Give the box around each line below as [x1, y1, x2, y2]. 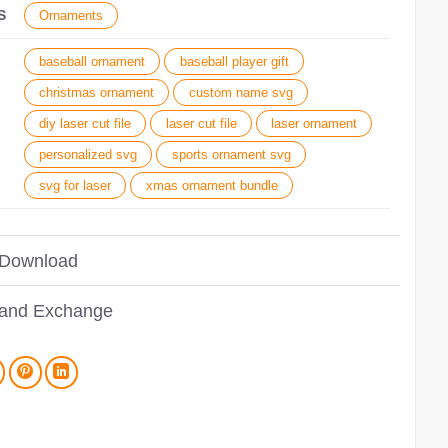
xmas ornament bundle [145, 178, 278, 194]
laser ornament [271, 116, 358, 132]
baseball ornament [39, 54, 146, 70]
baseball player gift [179, 54, 289, 70]
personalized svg [39, 147, 138, 163]
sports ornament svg [171, 147, 291, 163]
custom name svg [188, 85, 293, 101]
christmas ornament [39, 85, 155, 101]
